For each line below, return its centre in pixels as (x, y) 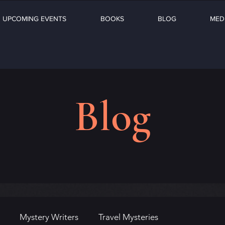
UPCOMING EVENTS (34, 19)
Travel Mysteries (128, 217)
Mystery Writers (49, 217)
